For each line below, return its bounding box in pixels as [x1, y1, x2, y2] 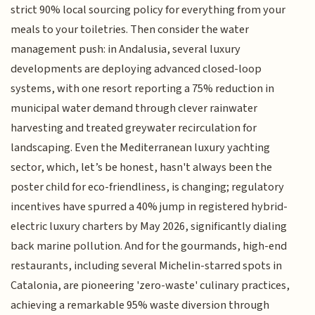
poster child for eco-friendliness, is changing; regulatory [11, 179, 285, 196]
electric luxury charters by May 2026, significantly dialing [11, 218, 288, 236]
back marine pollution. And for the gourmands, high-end [11, 238, 288, 255]
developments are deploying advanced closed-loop [11, 60, 262, 78]
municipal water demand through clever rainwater [11, 100, 258, 117]
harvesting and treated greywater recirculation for [11, 120, 257, 137]
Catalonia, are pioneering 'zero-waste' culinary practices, [11, 277, 290, 295]
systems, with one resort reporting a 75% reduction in [11, 80, 275, 98]
